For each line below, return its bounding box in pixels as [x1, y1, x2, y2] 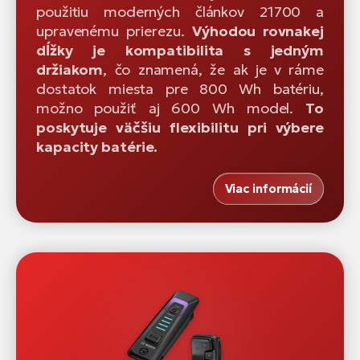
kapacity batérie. [36, 137, 158, 156]
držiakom [36, 59, 104, 79]
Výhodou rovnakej [192, 21, 324, 40]
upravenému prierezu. [36, 21, 193, 40]
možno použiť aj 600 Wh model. [36, 98, 306, 117]
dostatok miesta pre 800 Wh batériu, [36, 79, 324, 98]
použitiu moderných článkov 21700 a [36, 2, 324, 21]
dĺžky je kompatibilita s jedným [36, 40, 324, 59]
